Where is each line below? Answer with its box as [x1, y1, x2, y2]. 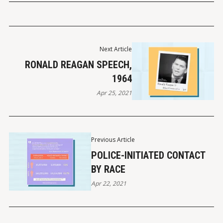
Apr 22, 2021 [91, 179, 126, 188]
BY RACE [91, 163, 125, 175]
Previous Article [91, 135, 135, 144]
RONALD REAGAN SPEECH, [25, 59, 132, 71]
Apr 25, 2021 [97, 89, 132, 98]
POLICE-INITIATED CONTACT [91, 149, 206, 161]
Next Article [100, 45, 132, 54]
